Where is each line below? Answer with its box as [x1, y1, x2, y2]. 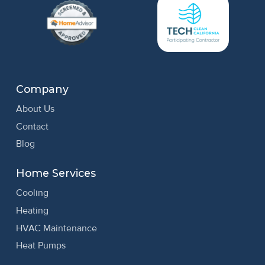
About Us [15, 102, 54, 115]
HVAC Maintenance [15, 222, 97, 234]
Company [15, 82, 69, 95]
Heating [15, 204, 49, 216]
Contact [15, 120, 49, 132]
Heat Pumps [15, 240, 66, 252]
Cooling [15, 186, 49, 199]
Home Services [15, 167, 96, 180]
